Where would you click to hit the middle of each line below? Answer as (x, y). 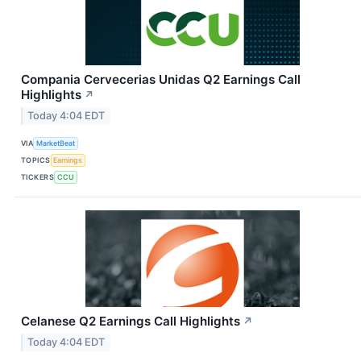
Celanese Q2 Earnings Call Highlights (131, 321)
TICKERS (38, 177)
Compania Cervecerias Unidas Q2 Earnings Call (161, 80)
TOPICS (36, 160)
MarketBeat (56, 143)
